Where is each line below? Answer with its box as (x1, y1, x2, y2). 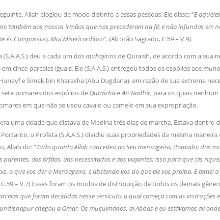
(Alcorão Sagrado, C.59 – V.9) (109, 34, 191, 44)
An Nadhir (121, 88, 150, 98)
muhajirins (85, 52, 118, 61)
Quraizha (89, 88, 117, 98)
